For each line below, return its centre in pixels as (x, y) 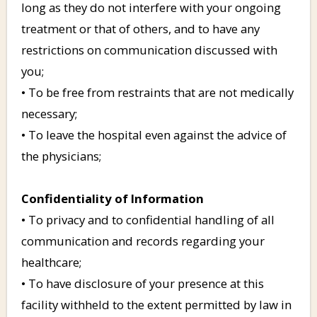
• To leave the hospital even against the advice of (154, 134)
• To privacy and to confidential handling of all (148, 219)
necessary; (49, 113)
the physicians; (61, 156)
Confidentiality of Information (113, 198)
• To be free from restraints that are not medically (157, 92)
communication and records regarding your (143, 241)
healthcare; (51, 262)
